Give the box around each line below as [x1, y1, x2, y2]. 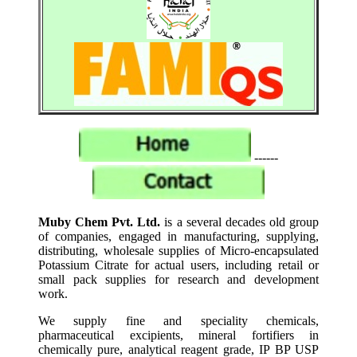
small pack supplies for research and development [38, 273, 319, 286]
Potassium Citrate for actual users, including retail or [38, 258, 319, 272]
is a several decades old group [160, 215, 320, 229]
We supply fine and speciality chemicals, [38, 314, 319, 328]
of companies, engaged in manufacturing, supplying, [38, 229, 319, 243]
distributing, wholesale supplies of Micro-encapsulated [38, 244, 319, 257]
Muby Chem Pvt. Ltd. [38, 215, 161, 229]
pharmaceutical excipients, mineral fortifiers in [38, 328, 319, 342]
